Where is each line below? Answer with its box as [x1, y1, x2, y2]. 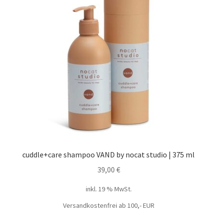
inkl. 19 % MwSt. [85, 184, 132, 193]
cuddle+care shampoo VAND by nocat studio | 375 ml [22, 150, 195, 160]
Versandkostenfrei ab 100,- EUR [62, 201, 155, 210]
